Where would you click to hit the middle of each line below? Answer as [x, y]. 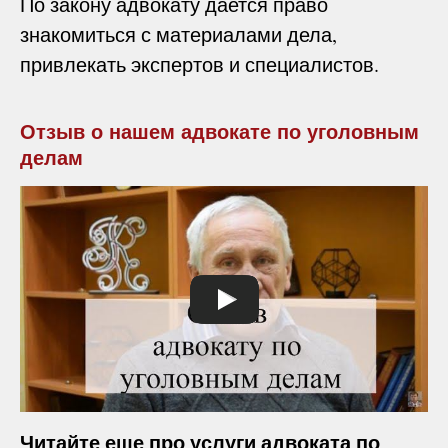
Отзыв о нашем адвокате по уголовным [219, 131]
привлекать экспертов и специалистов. [199, 64]
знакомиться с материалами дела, [178, 34]
